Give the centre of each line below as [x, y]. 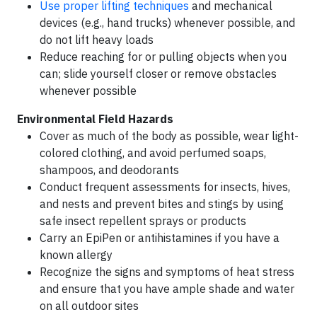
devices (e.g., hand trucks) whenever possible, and [167, 23]
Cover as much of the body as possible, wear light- [169, 136]
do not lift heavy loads [97, 40]
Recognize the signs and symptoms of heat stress [167, 272]
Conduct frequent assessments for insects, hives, [165, 187]
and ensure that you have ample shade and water [167, 289]
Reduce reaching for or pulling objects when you [163, 57]
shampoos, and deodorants [109, 170]
